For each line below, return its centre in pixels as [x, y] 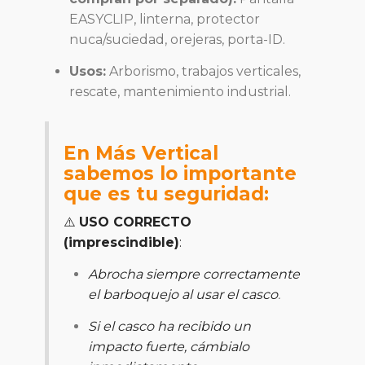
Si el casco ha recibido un [169, 327]
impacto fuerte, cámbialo [169, 347]
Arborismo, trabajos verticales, [203, 72]
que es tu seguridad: [166, 194]
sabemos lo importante [180, 174]
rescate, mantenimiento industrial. [180, 92]
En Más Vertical [141, 154]
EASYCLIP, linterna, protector [165, 20]
